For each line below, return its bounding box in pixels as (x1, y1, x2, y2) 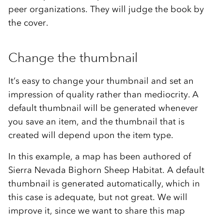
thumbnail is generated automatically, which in (8, 178, 200, 189)
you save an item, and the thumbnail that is (8, 116, 185, 127)
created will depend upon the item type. (8, 129, 173, 140)
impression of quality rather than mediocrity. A (8, 89, 199, 100)
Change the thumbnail (8, 49, 138, 65)
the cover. (8, 17, 48, 28)
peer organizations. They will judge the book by (8, 3, 204, 15)
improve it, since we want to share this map (8, 205, 185, 216)
